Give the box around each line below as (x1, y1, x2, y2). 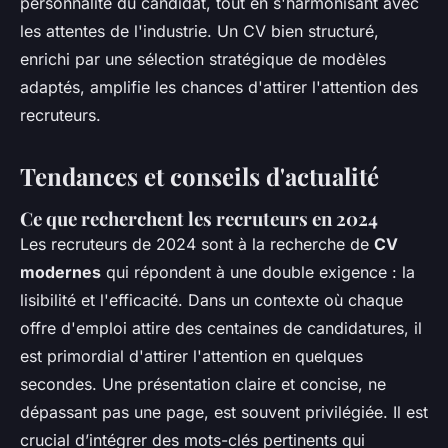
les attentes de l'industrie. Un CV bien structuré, (20, 20, 379, 41)
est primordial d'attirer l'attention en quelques (20, 345, 363, 366)
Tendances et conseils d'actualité (20, 159, 379, 192)
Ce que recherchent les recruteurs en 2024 (20, 205, 378, 231)
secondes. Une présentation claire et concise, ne (20, 373, 386, 394)
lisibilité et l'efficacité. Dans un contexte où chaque (20, 289, 403, 310)
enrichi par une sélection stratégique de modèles (20, 48, 386, 69)
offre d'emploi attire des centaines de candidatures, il (20, 317, 422, 338)
